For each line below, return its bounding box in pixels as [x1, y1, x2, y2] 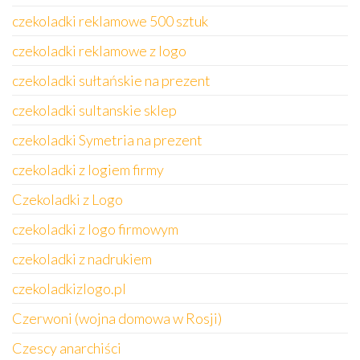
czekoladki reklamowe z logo [12, 42, 186, 59]
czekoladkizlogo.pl [12, 280, 126, 297]
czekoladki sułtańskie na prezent [12, 72, 211, 89]
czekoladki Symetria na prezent [12, 131, 202, 149]
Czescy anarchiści [12, 339, 121, 357]
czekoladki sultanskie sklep [12, 101, 177, 119]
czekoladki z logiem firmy [12, 161, 164, 178]
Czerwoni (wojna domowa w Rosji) [12, 309, 222, 327]
